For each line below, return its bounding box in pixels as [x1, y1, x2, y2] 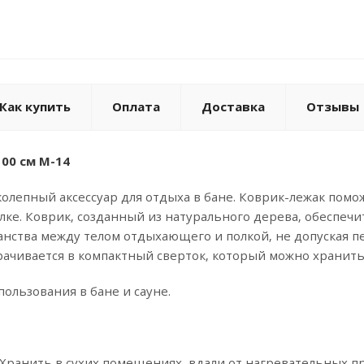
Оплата [112, 98, 160, 115]
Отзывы [306, 98, 359, 115]
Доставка [201, 98, 265, 115]
